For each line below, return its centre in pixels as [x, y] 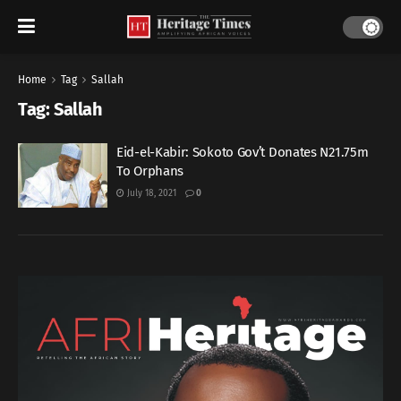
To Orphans [150, 171]
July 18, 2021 [150, 193]
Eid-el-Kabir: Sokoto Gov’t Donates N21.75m [243, 152]
